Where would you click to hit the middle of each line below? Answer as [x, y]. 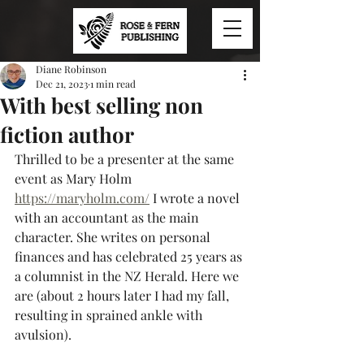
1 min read [113, 84]
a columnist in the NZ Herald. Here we [128, 276]
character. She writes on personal [114, 237]
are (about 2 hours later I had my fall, [123, 295]
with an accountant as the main [108, 217]
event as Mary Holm [75, 178]
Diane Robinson [71, 69]
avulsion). [43, 334]
